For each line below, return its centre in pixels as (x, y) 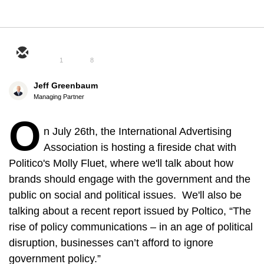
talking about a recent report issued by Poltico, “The (130, 211)
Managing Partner (59, 97)
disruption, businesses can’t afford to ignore (111, 243)
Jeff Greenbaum (66, 85)
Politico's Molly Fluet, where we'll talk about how (121, 163)
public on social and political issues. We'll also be (125, 195)
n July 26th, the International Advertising (138, 131)
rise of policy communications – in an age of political (131, 227)
